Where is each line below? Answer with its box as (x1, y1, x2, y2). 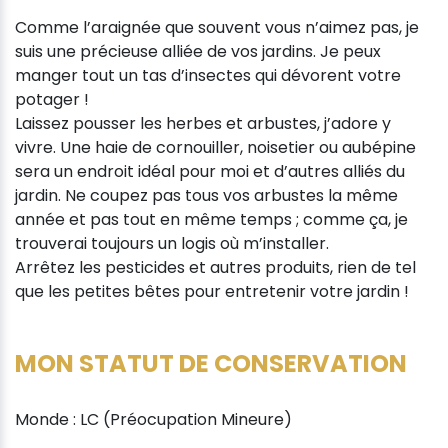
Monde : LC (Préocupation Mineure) (15, 407, 292, 431)
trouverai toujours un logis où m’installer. (15, 231, 329, 255)
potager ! (15, 87, 89, 111)
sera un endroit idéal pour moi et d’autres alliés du (15, 159, 405, 183)
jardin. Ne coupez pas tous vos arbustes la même (15, 183, 398, 207)
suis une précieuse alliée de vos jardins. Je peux (15, 39, 381, 63)
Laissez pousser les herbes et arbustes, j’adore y (15, 111, 391, 135)
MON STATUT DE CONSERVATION (15, 346, 407, 380)
